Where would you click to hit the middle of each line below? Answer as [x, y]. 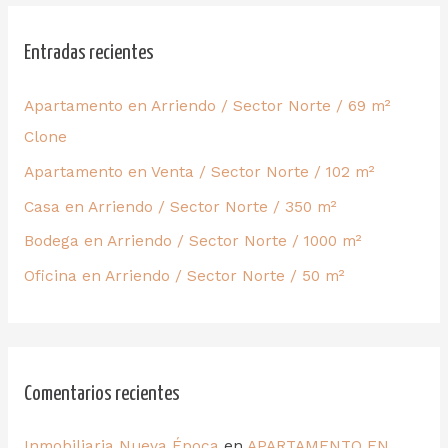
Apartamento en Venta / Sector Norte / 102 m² [199, 171]
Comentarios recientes [101, 393]
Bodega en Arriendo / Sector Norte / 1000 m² [192, 241]
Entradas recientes [88, 52]
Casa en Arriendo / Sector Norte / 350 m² [180, 206]
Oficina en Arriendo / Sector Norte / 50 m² [184, 276]
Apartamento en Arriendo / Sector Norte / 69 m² [207, 105]
